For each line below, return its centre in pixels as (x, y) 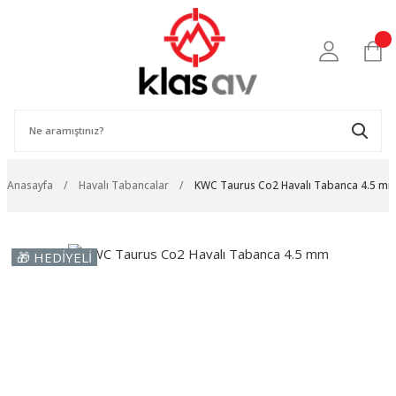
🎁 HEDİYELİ (54, 257)
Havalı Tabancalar (124, 185)
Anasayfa (30, 185)
